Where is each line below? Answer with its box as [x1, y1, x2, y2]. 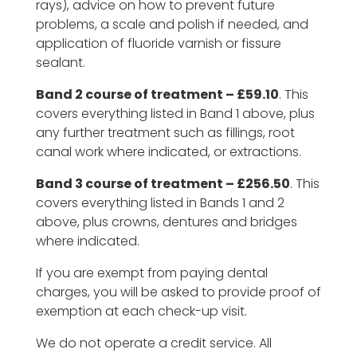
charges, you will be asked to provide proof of [35, 283, 321, 302]
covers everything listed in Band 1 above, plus [35, 104, 315, 124]
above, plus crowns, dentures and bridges [35, 213, 297, 232]
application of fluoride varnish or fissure [35, 34, 281, 53]
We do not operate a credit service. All [35, 334, 272, 353]
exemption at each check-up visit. [35, 302, 247, 321]
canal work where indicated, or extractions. [35, 143, 301, 162]
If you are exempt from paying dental [35, 264, 268, 283]
